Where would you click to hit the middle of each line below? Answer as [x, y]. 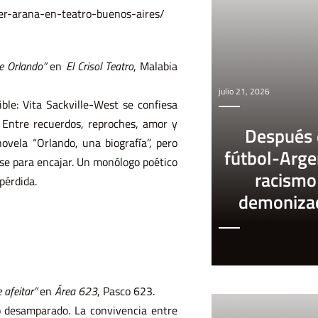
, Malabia [155, 66]
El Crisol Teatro [99, 66]
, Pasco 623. [126, 291]
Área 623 [76, 291]
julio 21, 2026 [244, 91]
